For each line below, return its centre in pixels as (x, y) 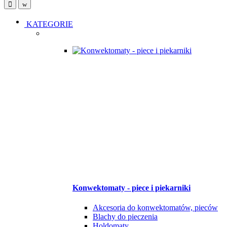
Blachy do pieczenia (125, 217)
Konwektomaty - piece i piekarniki (131, 187)
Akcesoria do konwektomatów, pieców (155, 208)
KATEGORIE (50, 24)
